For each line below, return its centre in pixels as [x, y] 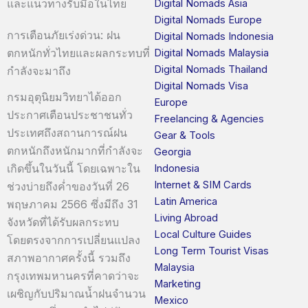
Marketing [177, 284]
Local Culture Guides [203, 234]
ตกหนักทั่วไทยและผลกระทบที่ [78, 53]
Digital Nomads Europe [208, 20]
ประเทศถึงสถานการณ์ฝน [67, 132]
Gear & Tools [185, 135]
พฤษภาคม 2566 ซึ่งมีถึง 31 [73, 204]
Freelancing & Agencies [209, 119]
